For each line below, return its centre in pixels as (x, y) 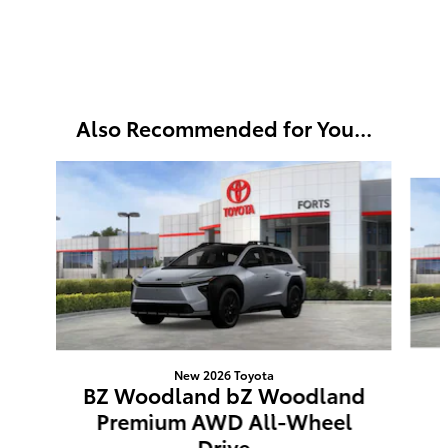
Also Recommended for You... (224, 128)
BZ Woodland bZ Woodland (223, 394)
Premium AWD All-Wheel (223, 420)
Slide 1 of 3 (43, 170)
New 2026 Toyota (223, 374)
